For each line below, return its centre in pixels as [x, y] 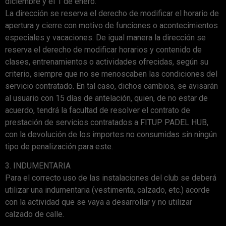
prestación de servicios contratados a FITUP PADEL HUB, [107, 122]
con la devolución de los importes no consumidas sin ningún [111, 134]
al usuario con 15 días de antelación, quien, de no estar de [106, 98]
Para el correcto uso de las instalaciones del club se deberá [111, 178]
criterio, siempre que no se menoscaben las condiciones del [111, 74]
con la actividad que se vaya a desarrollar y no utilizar [99, 202]
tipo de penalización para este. [59, 146]
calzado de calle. [35, 214]
